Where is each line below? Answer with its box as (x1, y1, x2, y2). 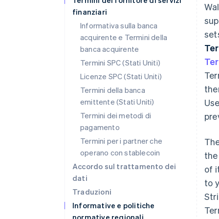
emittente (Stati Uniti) (80, 97, 154, 107)
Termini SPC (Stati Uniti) (80, 58, 160, 67)
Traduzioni (72, 187, 111, 197)
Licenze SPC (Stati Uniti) (80, 71, 162, 81)
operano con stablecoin (80, 148, 160, 157)
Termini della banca (80, 85, 145, 95)
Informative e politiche (72, 200, 155, 210)
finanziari (72, 7, 107, 17)
